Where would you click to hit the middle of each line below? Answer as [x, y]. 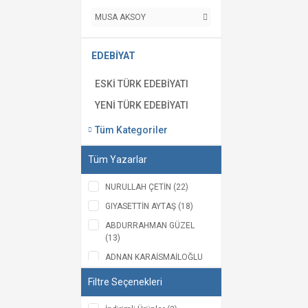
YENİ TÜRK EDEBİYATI [142, 105]
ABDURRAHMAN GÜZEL [150, 225]
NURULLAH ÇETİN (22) [147, 187]
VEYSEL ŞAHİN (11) [141, 289]
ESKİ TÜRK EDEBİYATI [142, 84]
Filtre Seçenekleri [125, 282]
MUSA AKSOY [120, 17]
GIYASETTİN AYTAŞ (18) [149, 206]
